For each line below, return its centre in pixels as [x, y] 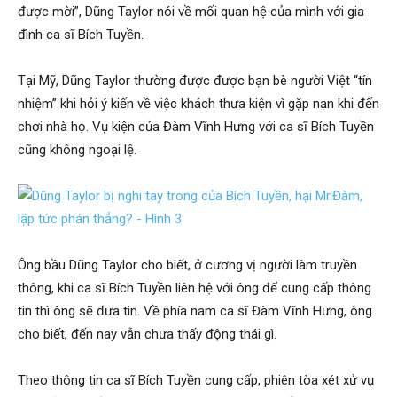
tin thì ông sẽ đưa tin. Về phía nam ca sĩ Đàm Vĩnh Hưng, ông [195, 311]
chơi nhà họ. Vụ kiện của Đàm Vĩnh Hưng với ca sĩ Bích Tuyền [196, 127]
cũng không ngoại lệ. [77, 150]
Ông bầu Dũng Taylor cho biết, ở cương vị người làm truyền [187, 265]
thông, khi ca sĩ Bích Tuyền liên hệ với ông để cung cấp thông [195, 288]
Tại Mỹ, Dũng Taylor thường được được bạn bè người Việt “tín [195, 81]
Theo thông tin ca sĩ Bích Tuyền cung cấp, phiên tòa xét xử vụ [196, 381]
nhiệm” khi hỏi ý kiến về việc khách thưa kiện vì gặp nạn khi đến [198, 104]
